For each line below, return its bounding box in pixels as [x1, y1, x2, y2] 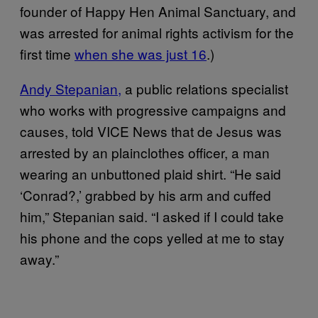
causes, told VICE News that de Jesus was [20, 121, 282, 141]
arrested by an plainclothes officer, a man [20, 143, 270, 163]
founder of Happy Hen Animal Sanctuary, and [20, 1, 296, 21]
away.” [20, 249, 59, 269]
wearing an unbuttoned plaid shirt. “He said [20, 164, 281, 184]
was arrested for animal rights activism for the [20, 23, 294, 43]
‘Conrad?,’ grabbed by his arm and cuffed [20, 185, 271, 205]
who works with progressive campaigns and [20, 100, 286, 120]
